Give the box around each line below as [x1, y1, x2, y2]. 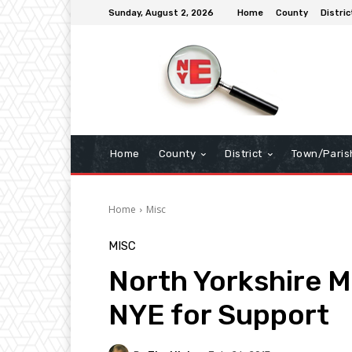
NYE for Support [108, 298, 329, 332]
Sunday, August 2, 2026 [108, 7, 214, 18]
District [225, 148, 262, 160]
